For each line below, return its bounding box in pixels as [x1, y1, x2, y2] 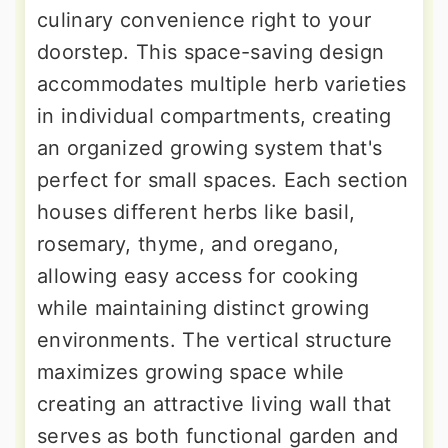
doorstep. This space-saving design [37, 40, 385, 65]
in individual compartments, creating [37, 104, 392, 129]
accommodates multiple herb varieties [37, 72, 407, 97]
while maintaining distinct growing [37, 296, 370, 321]
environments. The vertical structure [37, 328, 393, 353]
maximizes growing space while [37, 360, 345, 385]
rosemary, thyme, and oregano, [37, 232, 340, 257]
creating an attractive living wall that [37, 392, 392, 417]
